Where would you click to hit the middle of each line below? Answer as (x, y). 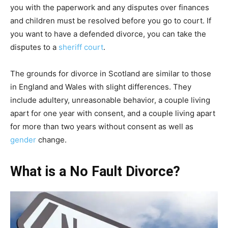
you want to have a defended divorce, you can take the (108, 34)
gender (23, 139)
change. (51, 139)
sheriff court (81, 47)
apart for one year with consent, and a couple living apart (113, 113)
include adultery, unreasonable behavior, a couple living (110, 100)
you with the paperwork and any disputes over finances (110, 7)
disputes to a (34, 47)
